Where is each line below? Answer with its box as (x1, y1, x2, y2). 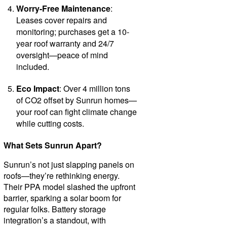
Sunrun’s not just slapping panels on (3, 158, 134, 170)
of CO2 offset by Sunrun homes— (16, 94, 137, 106)
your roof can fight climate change (16, 105, 137, 118)
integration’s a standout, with (3, 214, 106, 226)
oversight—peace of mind (16, 49, 108, 61)
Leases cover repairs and (16, 14, 107, 26)
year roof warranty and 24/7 (16, 37, 114, 49)
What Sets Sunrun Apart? (3, 139, 102, 151)
